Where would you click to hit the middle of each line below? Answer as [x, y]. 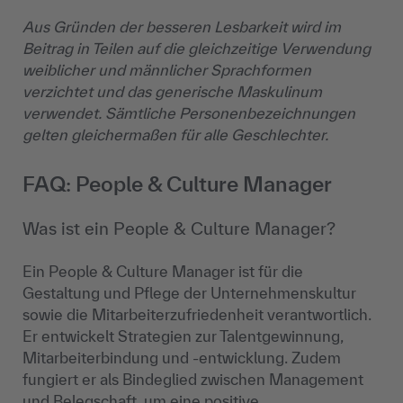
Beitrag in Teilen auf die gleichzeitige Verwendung [197, 49]
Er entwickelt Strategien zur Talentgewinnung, [183, 336]
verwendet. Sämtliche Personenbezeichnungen [189, 113]
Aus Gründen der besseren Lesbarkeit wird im [182, 27]
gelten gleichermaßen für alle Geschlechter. [175, 135]
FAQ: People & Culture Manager [177, 184]
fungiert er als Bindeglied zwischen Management [193, 380]
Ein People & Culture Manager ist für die [163, 272]
